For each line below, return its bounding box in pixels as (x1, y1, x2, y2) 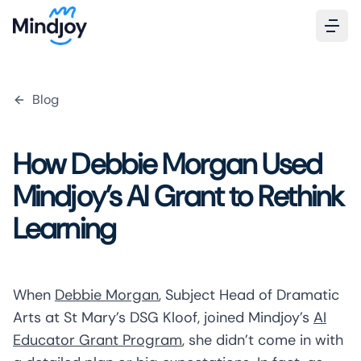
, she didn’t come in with (182, 330, 343, 350)
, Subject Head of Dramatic (159, 285, 339, 305)
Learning (13, 210, 115, 247)
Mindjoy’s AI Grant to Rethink (13, 177, 343, 215)
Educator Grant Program (13, 330, 182, 350)
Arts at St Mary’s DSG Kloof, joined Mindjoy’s (13, 308, 313, 327)
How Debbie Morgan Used (13, 145, 322, 183)
